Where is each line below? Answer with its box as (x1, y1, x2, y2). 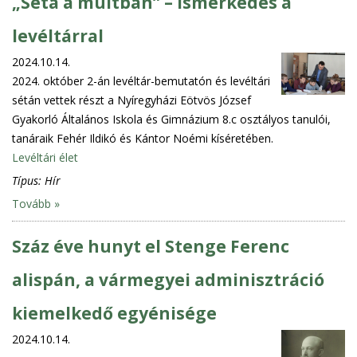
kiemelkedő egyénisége (12, 301, 217, 324)
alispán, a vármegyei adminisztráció (12, 268, 324, 291)
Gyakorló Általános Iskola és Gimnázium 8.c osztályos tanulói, (12, 111, 331, 127)
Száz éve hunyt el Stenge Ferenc (12, 234, 289, 257)
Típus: (12, 172, 45, 188)
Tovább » (12, 195, 60, 211)
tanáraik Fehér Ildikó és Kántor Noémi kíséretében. (12, 130, 273, 146)
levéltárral (12, 24, 104, 47)
